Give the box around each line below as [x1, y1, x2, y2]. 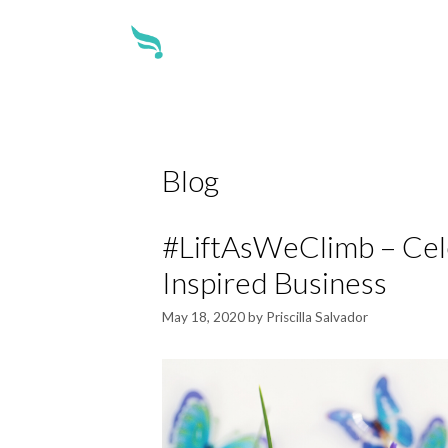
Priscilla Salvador [266, 309, 368, 326]
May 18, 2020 [162, 309, 245, 326]
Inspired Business [162, 264, 387, 301]
